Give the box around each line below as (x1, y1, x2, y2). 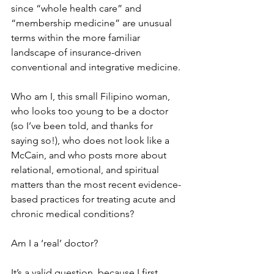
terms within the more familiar (11, 32, 143, 43)
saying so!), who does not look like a (11, 135, 172, 146)
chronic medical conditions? (11, 208, 134, 220)
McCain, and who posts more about (11, 149, 169, 161)
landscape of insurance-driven (11, 46, 144, 58)
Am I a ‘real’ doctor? (11, 237, 98, 249)
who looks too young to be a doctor (11, 105, 171, 117)
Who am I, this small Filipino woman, (11, 91, 172, 102)
